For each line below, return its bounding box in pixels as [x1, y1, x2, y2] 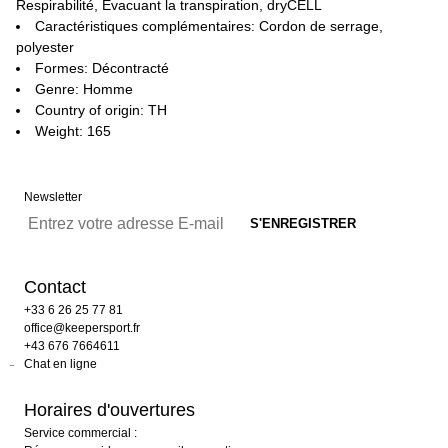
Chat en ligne [24, 357, 97, 371]
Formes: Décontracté [35, 60, 169, 76]
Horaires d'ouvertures [24, 400, 195, 420]
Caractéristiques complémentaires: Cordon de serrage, [35, 18, 383, 34]
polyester [16, 39, 74, 55]
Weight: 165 [35, 123, 111, 139]
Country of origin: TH [35, 102, 167, 118]
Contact [24, 277, 86, 297]
